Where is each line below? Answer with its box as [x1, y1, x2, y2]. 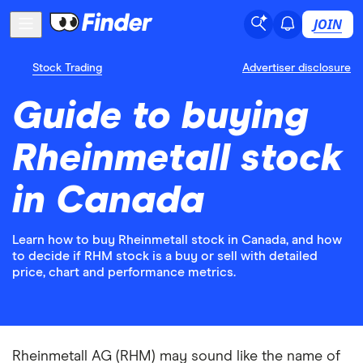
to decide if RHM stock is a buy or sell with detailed [12, 250, 318, 263]
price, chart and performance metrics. [12, 266, 236, 279]
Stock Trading [32, 62, 102, 74]
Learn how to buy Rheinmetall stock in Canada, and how [12, 233, 342, 246]
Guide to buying [12, 97, 309, 136]
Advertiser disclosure [242, 62, 351, 74]
